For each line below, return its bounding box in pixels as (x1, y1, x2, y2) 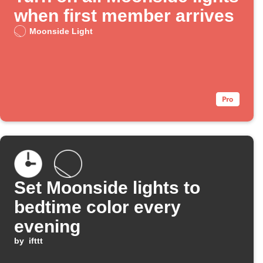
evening (14, 217, 80, 237)
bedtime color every (14, 197, 181, 217)
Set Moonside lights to (14, 178, 200, 198)
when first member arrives (14, 6, 234, 26)
